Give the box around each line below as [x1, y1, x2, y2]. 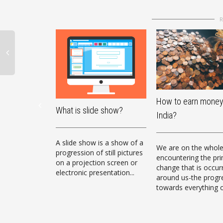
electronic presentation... [56, 167, 134, 177]
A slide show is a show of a [56, 137, 143, 147]
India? [156, 110, 177, 121]
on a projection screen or [56, 157, 137, 167]
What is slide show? [56, 105, 123, 115]
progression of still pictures [56, 147, 143, 157]
